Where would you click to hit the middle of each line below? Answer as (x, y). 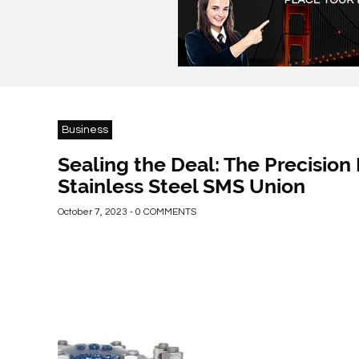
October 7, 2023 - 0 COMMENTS (127, 212)
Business (85, 130)
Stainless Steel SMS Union (182, 186)
